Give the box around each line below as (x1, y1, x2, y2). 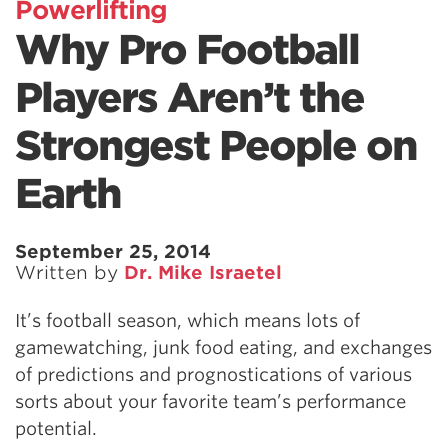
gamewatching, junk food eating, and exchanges (15, 337, 432, 358)
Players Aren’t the (15, 74, 364, 122)
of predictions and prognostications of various (15, 364, 412, 385)
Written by (15, 262, 124, 283)
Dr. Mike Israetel (124, 262, 282, 283)
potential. (15, 418, 97, 439)
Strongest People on (15, 122, 417, 170)
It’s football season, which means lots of (15, 310, 360, 331)
